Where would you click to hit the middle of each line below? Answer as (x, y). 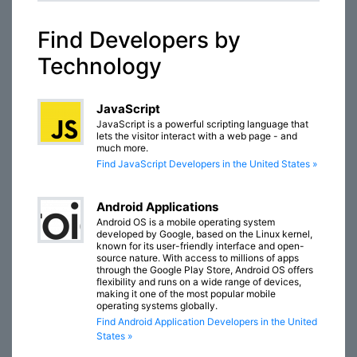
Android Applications (157, 207)
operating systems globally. (157, 306)
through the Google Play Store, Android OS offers (205, 270)
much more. (122, 148)
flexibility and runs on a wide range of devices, (199, 282)
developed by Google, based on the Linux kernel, (204, 234)
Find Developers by (139, 40)
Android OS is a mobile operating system (186, 222)
